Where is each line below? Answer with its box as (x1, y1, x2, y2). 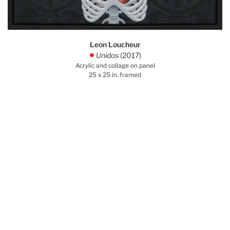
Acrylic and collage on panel (75, 62, 155, 69)
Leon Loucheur (89, 40, 141, 49)
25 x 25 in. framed (89, 71, 141, 79)
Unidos (94, 50, 120, 60)
